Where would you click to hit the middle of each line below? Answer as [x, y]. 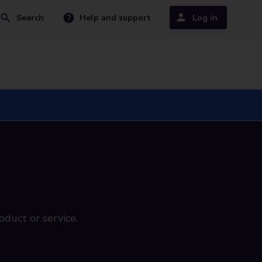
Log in [205, 18]
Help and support [115, 18]
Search [30, 18]
